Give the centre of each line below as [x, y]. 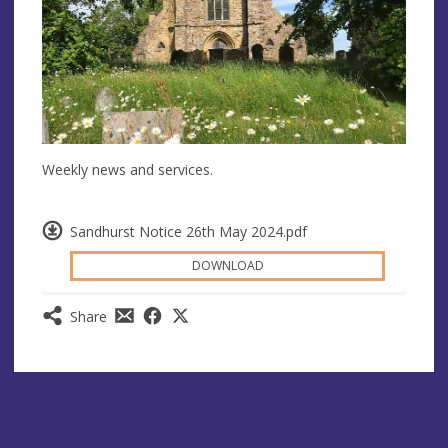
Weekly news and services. [131, 169]
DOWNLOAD [227, 266]
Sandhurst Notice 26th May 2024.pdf [188, 232]
